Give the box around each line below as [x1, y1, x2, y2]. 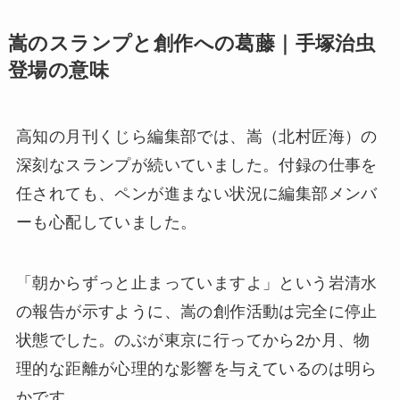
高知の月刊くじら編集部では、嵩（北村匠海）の [15, 128, 378, 146]
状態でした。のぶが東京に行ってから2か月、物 [15, 330, 371, 349]
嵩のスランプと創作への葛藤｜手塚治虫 [7, 33, 376, 55]
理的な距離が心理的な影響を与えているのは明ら [15, 359, 378, 378]
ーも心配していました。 [15, 213, 197, 232]
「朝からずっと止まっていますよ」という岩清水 [15, 273, 378, 292]
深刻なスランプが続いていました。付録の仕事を [15, 156, 378, 175]
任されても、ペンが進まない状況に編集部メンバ [15, 185, 378, 204]
